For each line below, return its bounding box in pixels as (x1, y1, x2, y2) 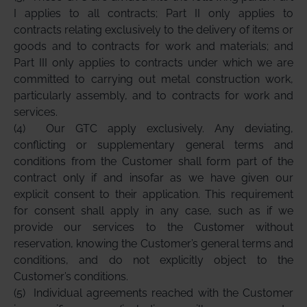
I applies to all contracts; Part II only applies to (14, 7, 293, 20)
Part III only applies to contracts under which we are (14, 56, 293, 69)
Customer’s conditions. (14, 270, 128, 283)
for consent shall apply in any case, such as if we (14, 204, 293, 217)
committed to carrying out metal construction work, (14, 73, 293, 86)
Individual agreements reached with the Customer (34, 286, 293, 299)
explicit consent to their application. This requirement (14, 188, 293, 201)
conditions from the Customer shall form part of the (14, 155, 293, 168)
